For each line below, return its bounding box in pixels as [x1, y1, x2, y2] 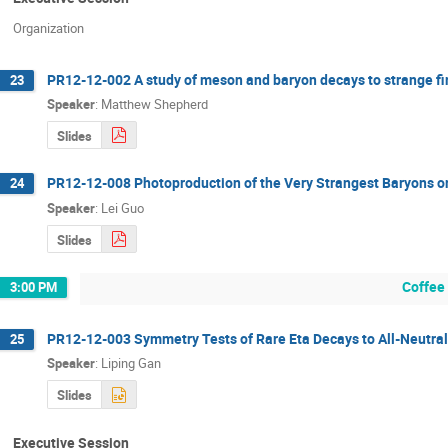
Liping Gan [101, 354, 161, 373]
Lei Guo [101, 198, 144, 217]
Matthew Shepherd [101, 95, 208, 114]
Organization [13, 19, 84, 38]
